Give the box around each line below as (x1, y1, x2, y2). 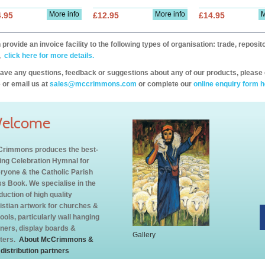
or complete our (137, 80, 193, 88)
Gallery (132, 231, 156, 239)
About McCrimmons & (17, 235, 93, 244)
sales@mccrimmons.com (50, 80, 137, 88)
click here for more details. (2, 51, 94, 60)
